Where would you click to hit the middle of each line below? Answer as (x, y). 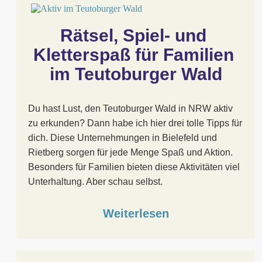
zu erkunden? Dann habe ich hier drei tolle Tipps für (135, 123)
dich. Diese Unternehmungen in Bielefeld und (123, 138)
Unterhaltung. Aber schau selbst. (95, 182)
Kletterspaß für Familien (133, 55)
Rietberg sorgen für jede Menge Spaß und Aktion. (130, 152)
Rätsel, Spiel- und (133, 35)
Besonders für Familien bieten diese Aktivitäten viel (134, 167)
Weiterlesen (136, 213)
